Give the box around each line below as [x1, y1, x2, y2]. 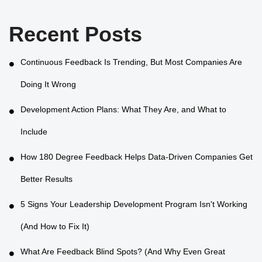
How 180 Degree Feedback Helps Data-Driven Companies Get [20, 151, 253, 161]
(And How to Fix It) [20, 221, 89, 233]
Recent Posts [9, 22, 142, 46]
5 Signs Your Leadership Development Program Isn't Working [20, 199, 247, 209]
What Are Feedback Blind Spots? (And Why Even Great [20, 246, 225, 256]
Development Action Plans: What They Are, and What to [20, 104, 226, 114]
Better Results [20, 174, 73, 186]
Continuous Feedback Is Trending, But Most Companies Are [20, 57, 242, 67]
